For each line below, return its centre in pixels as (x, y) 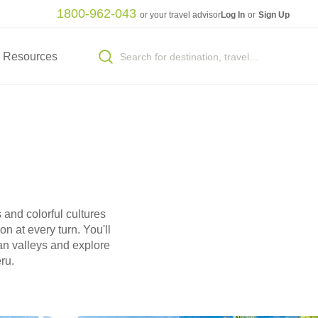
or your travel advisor (180, 15)
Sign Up (274, 15)
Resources (30, 56)
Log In (234, 15)
